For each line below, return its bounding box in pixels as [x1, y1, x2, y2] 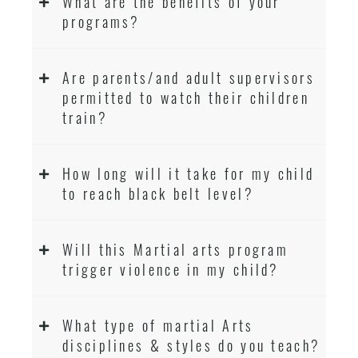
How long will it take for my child [62, 162, 315, 184]
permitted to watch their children [62, 86, 309, 108]
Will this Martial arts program [62, 238, 289, 260]
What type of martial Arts [62, 314, 254, 336]
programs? [62, 10, 141, 32]
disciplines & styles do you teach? [62, 334, 321, 356]
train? [62, 106, 108, 128]
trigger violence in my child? [62, 258, 280, 280]
